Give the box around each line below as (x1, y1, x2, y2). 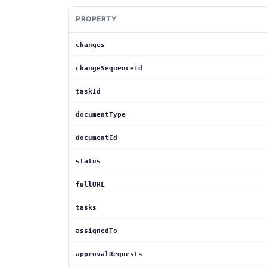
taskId (76, 88, 101, 96)
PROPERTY (76, 14, 117, 24)
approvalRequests (76, 250, 142, 259)
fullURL (76, 181, 105, 189)
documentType (76, 111, 126, 119)
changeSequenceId (76, 64, 142, 73)
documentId (76, 134, 117, 142)
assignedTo (76, 227, 117, 235)
